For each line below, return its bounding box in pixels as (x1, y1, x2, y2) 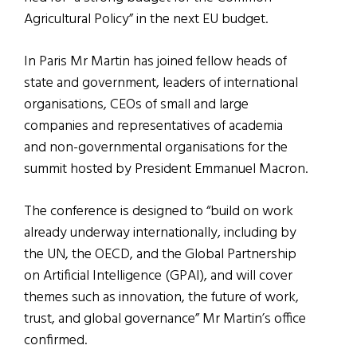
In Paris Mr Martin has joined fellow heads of (24, 49, 287, 73)
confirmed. (24, 328, 87, 352)
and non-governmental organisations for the (24, 135, 288, 159)
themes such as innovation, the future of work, (24, 285, 299, 309)
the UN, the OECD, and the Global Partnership (24, 242, 296, 266)
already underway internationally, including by (24, 221, 296, 245)
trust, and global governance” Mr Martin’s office (24, 307, 306, 331)
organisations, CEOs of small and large (24, 92, 249, 116)
